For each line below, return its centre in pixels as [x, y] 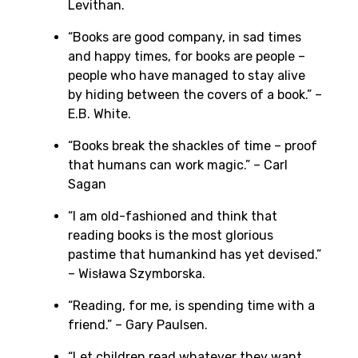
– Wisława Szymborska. [137, 273]
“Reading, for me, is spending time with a [191, 305]
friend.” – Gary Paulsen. [138, 324]
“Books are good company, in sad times [185, 37]
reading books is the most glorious [171, 235]
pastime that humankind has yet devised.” [195, 254]
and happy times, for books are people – [187, 56]
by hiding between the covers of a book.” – [195, 94]
